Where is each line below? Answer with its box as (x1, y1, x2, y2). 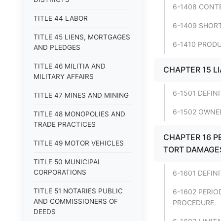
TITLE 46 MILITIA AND (34, 62, 106, 70)
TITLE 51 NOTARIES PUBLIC (34, 187, 123, 195)
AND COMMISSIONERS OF (34, 197, 118, 205)
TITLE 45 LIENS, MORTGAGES (34, 33, 130, 41)
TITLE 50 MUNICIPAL (34, 158, 102, 166)
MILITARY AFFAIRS (34, 73, 94, 80)
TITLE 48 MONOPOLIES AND (34, 110, 125, 118)
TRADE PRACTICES (34, 120, 96, 128)
